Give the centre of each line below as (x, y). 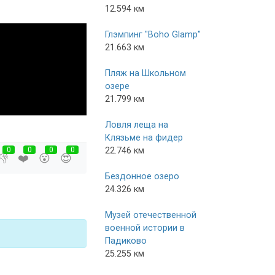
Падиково (126, 241)
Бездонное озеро (142, 176)
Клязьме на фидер (144, 137)
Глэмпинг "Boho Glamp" (153, 34)
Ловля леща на (137, 125)
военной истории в (145, 228)
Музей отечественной (151, 215)
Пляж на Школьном (145, 73)
